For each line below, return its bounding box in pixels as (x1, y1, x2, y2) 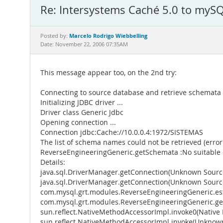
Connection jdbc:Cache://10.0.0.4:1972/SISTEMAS (40, 128, 203, 137)
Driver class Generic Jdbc (40, 108, 123, 117)
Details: (40, 158, 65, 167)
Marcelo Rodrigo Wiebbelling (69, 32, 147, 39)
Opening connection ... (40, 118, 116, 127)
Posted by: (40, 32, 69, 39)
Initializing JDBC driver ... (40, 98, 123, 107)
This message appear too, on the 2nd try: (40, 68, 177, 77)
